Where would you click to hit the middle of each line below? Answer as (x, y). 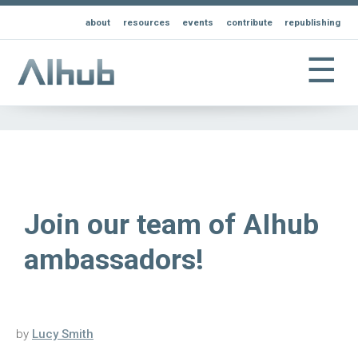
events (198, 23)
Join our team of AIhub (171, 225)
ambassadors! (114, 260)
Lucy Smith (63, 334)
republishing (313, 23)
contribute (249, 23)
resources (146, 23)
